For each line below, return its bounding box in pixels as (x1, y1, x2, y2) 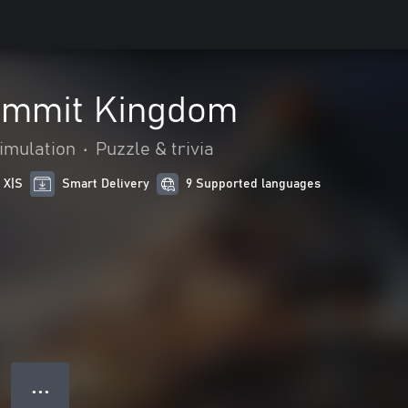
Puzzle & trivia (96, 140, 214, 158)
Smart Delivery (62, 178, 150, 190)
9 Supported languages (186, 178, 321, 190)
